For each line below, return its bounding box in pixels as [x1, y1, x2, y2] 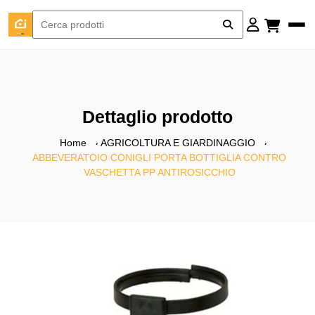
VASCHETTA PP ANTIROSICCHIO [83, 167, 236, 178]
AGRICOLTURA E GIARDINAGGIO [101, 137, 255, 148]
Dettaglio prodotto [82, 107, 233, 127]
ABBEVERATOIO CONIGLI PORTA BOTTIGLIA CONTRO [32, 152, 286, 163]
